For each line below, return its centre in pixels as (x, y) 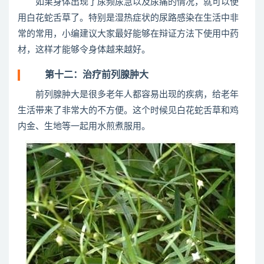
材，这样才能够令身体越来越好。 (84, 50)
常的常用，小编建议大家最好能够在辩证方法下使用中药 (128, 34)
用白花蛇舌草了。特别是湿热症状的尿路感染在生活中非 (128, 18)
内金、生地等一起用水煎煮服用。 (84, 126)
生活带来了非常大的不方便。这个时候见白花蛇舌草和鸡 (128, 110)
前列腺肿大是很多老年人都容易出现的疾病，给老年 (128, 95)
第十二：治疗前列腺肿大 (87, 75)
